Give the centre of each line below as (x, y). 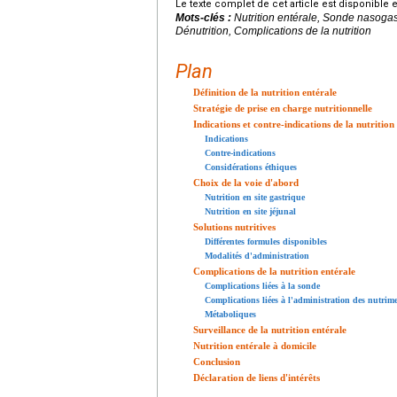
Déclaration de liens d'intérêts (257, 378)
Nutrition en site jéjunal (250, 212)
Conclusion (217, 362)
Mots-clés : (205, 18)
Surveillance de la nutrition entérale (270, 330)
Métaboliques (230, 315)
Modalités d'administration (257, 256)
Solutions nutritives (234, 227)
